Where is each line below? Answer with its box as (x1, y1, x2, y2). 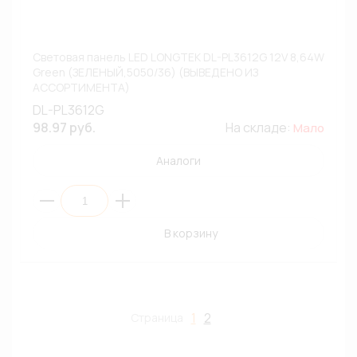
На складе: (226, 119, 293, 136)
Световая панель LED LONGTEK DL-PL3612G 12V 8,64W (33, 49, 324, 65)
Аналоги (156, 153, 201, 168)
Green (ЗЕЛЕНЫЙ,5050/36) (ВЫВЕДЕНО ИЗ (33, 65, 258, 80)
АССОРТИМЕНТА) (33, 80, 130, 95)
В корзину (163, 226, 218, 241)
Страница (130, 310, 183, 325)
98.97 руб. (33, 119, 96, 136)
